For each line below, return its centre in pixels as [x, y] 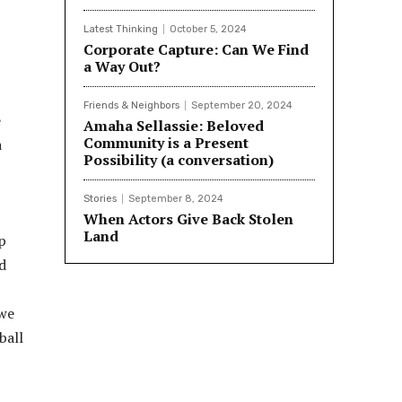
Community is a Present [166, 143]
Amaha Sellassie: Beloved [174, 126]
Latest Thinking [121, 30]
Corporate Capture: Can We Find [196, 50]
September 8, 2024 [176, 199]
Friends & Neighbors [131, 106]
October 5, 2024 [208, 30]
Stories [100, 199]
